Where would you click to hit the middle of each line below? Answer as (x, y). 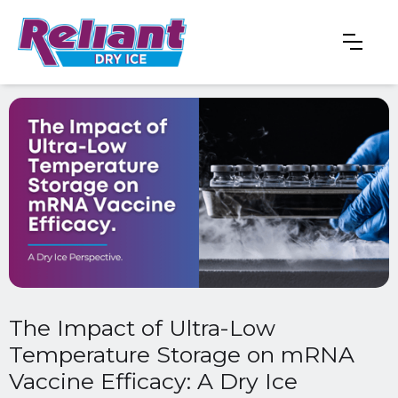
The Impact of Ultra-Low (142, 327)
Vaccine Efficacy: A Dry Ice (153, 381)
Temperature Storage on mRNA (182, 354)
